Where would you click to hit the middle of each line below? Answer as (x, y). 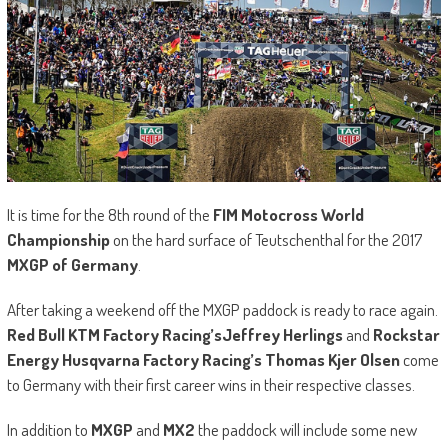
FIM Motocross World (288, 215)
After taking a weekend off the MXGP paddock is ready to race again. (222, 310)
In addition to (48, 430)
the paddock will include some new (305, 430)
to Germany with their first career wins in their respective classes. (210, 385)
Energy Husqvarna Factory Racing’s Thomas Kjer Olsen (204, 360)
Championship (58, 240)
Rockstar (406, 335)
